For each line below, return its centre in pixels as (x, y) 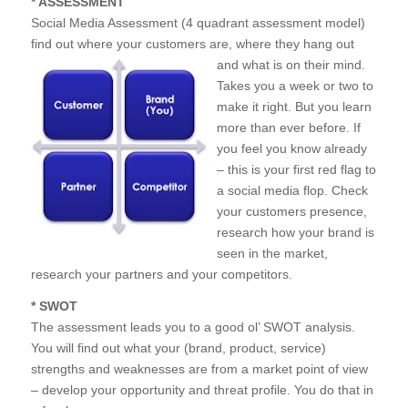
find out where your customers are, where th (158, 44)
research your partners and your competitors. (161, 274)
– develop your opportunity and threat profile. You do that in (202, 389)
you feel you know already (291, 148)
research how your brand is (295, 232)
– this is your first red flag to (296, 169)
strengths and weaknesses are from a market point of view (199, 368)
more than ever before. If (288, 127)
